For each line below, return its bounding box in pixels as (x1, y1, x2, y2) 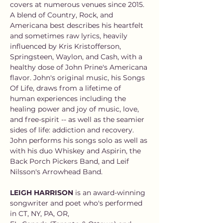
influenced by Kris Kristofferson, (10, 42, 123, 51)
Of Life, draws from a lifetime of (10, 84, 123, 93)
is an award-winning (73, 188, 147, 197)
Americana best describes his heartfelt (10, 21, 145, 30)
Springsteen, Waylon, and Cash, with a (10, 52, 144, 61)
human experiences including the (10, 94, 128, 103)
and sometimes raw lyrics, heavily (10, 31, 129, 40)
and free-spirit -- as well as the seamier (10, 115, 146, 124)
